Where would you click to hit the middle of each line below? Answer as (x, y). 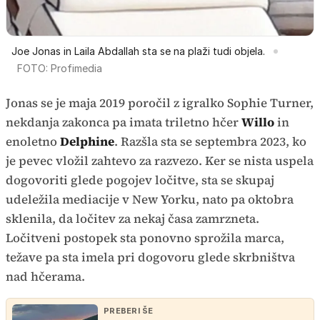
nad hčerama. (45, 276)
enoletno (33, 141)
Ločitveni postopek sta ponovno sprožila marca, (145, 237)
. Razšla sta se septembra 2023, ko (210, 141)
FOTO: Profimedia (60, 68)
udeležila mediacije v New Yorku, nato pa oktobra (150, 199)
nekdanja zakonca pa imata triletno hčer (124, 122)
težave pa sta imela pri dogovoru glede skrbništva (150, 257)
